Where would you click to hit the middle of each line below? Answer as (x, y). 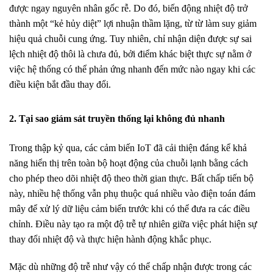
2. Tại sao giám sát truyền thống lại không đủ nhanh (117, 119)
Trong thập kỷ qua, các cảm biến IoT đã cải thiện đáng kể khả (128, 148)
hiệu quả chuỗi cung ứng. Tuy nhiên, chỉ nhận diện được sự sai (130, 39)
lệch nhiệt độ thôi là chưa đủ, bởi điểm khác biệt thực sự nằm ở (130, 54)
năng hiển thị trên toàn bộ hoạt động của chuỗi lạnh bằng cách (129, 163)
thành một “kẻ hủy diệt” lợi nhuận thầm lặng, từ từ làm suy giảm (133, 23)
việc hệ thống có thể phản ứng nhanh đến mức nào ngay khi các (132, 69)
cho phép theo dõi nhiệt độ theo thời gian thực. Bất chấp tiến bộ (131, 178)
